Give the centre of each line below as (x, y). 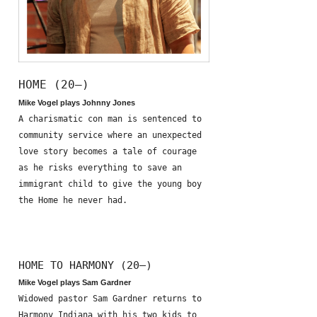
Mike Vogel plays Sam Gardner (75, 282)
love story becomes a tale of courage (108, 151)
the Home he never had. (73, 200)
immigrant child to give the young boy (110, 184)
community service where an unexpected (110, 135)
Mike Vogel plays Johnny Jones (77, 103)
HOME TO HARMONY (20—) (85, 265)
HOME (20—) (54, 85)
